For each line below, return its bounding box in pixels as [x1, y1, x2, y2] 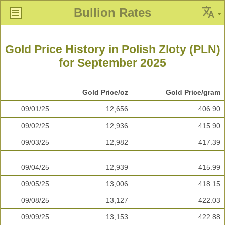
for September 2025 [59, 56, 166, 70]
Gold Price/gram [166, 88, 220, 97]
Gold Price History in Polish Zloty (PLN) [5, 43, 220, 56]
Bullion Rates [74, 6, 151, 19]
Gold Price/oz [82, 88, 128, 97]
